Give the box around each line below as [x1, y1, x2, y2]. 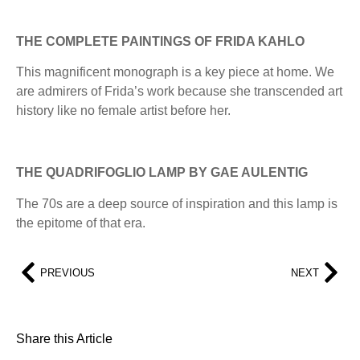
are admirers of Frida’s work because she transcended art [16, 84, 342, 99]
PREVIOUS [40, 266, 95, 279]
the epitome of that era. [16, 215, 145, 230]
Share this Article [16, 332, 112, 346]
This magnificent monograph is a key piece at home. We [16, 65, 334, 80]
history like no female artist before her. [16, 104, 231, 118]
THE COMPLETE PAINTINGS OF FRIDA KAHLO [16, 35, 305, 49]
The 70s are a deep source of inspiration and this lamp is [16, 196, 337, 211]
